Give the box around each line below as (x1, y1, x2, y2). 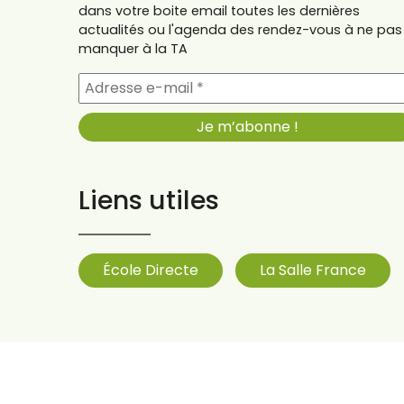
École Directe (103, 260, 198, 281)
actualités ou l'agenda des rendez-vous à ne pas (78, 21, 402, 40)
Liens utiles (78, 182, 219, 219)
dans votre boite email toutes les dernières (78, 2, 360, 21)
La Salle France (260, 260, 366, 281)
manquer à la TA (78, 40, 188, 59)
